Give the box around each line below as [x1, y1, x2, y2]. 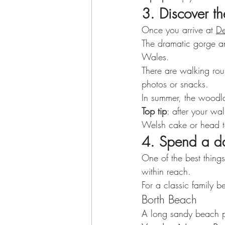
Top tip [142, 105, 167, 117]
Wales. [142, 51, 169, 63]
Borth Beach [142, 192, 197, 207]
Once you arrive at [142, 24, 216, 36]
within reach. [142, 165, 191, 177]
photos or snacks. [142, 78, 208, 90]
